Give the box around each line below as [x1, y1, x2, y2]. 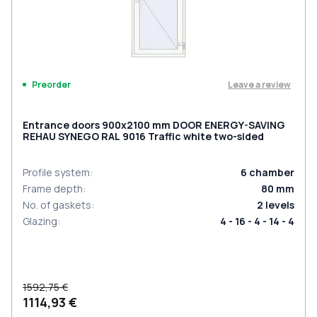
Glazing [23, 214, 57, 228]
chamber [249, 166, 294, 179]
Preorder [32, 79, 71, 91]
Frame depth [23, 182, 83, 195]
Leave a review [228, 78, 291, 91]
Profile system [23, 166, 90, 179]
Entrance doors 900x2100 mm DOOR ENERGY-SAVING [23, 118, 284, 132]
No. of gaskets [23, 198, 91, 212]
